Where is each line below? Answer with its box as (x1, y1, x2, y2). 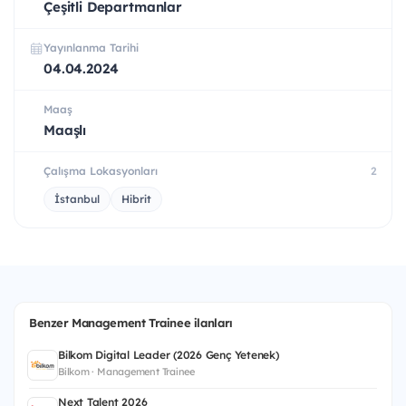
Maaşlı (43, 121, 87, 139)
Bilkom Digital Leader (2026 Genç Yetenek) (58, 347, 279, 362)
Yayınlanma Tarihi (43, 40, 139, 54)
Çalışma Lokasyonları (43, 163, 158, 178)
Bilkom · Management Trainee (58, 364, 195, 378)
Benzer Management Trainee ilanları (29, 314, 233, 330)
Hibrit (121, 191, 151, 206)
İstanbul (54, 191, 100, 206)
